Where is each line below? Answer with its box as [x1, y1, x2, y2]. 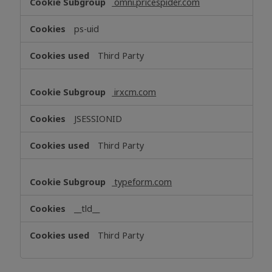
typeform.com [112, 175, 172, 188]
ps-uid [74, 22, 100, 35]
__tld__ [74, 202, 100, 214]
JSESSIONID [74, 112, 123, 124]
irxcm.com [112, 86, 157, 98]
